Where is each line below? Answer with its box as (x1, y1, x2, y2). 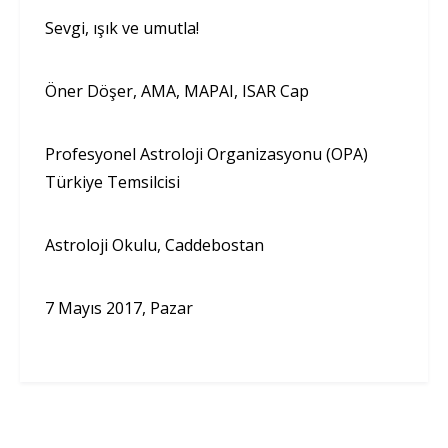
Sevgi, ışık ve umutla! (45, 16, 199, 39)
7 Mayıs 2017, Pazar (45, 296, 193, 319)
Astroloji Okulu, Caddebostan (45, 233, 264, 256)
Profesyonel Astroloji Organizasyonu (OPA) (45, 142, 368, 165)
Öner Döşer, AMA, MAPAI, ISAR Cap (45, 79, 309, 102)
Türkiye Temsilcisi (45, 170, 180, 193)
